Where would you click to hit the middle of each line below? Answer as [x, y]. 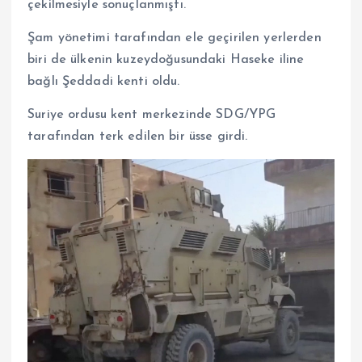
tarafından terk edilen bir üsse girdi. [138, 136]
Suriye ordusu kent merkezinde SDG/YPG [152, 114]
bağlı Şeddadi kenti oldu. [106, 81]
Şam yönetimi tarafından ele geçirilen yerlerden [175, 38]
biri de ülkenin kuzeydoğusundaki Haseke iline [166, 59]
